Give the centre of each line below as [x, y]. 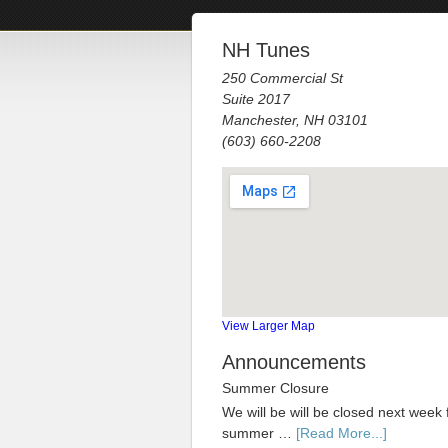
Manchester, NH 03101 [295, 120]
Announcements [294, 362]
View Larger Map [268, 325]
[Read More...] [341, 433]
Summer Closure [275, 388]
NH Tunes [266, 50]
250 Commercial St [282, 78]
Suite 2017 [256, 99]
